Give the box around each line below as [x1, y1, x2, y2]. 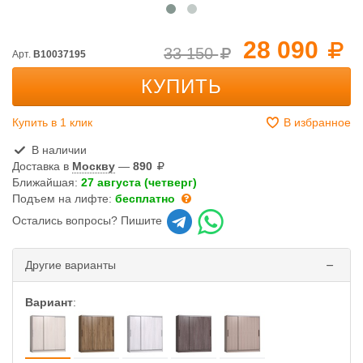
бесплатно [115, 192, 175, 205]
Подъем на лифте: [12, 192, 115, 205]
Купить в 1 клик [12, 116, 92, 129]
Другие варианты [25, 258, 116, 271]
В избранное [280, 116, 351, 129]
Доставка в [12, 160, 72, 173]
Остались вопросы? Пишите [12, 214, 165, 228]
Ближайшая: [12, 176, 81, 189]
